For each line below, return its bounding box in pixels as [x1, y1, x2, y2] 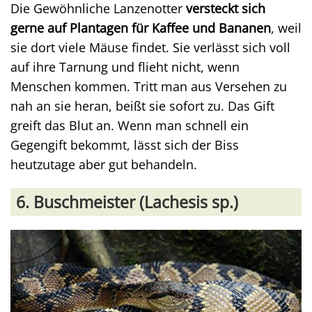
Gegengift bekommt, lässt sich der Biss [10, 136, 239, 153]
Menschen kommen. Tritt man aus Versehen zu [10, 77, 287, 95]
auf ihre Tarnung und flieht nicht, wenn [10, 58, 240, 75]
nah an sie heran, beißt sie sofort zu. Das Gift [10, 97, 274, 114]
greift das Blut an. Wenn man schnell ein [10, 116, 249, 134]
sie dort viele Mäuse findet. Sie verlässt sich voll [10, 38, 290, 56]
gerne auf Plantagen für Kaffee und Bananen [10, 19, 271, 36]
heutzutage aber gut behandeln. [10, 155, 197, 173]
